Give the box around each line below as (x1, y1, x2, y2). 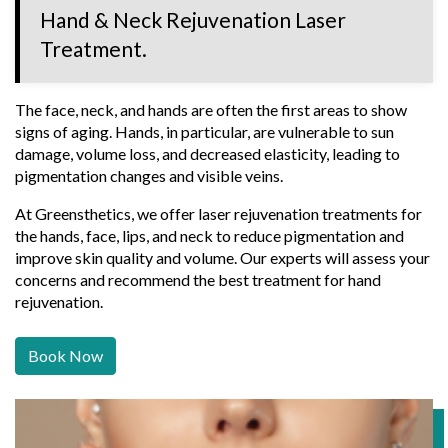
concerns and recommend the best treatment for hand (15, 269, 381, 289)
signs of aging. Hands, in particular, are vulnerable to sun (15, 121, 394, 141)
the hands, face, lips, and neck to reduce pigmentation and (15, 225, 404, 245)
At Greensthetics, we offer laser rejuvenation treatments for (15, 203, 422, 223)
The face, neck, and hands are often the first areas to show (15, 99, 407, 119)
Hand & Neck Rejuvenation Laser (40, 6, 346, 32)
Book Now (28, 345, 103, 365)
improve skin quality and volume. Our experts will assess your (15, 247, 430, 267)
